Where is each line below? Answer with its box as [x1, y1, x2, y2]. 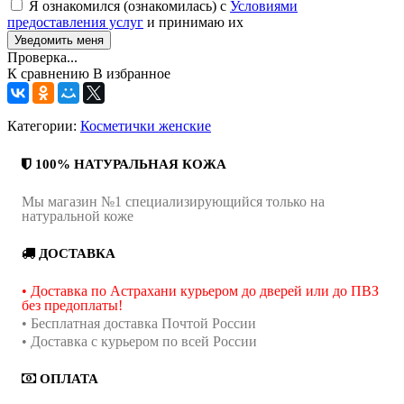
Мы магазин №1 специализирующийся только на [22, 193, 325, 209]
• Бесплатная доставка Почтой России [22, 316, 256, 331]
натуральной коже [22, 207, 133, 224]
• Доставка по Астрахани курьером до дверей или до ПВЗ [22, 283, 379, 298]
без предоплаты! [22, 298, 123, 313]
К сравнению [7, 65, 89, 81]
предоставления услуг [7, 14, 143, 30]
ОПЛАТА [36, 372, 98, 387]
